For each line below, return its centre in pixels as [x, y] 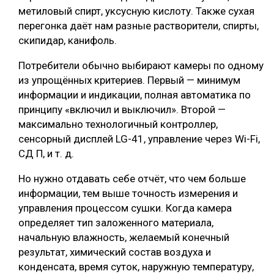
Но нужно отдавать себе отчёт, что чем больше [132, 178]
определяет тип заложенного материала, [116, 222]
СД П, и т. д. [46, 153]
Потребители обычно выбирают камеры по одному [141, 65]
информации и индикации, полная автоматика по [135, 94]
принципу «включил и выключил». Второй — [122, 109]
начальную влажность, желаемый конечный [124, 237]
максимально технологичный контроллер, [118, 124]
